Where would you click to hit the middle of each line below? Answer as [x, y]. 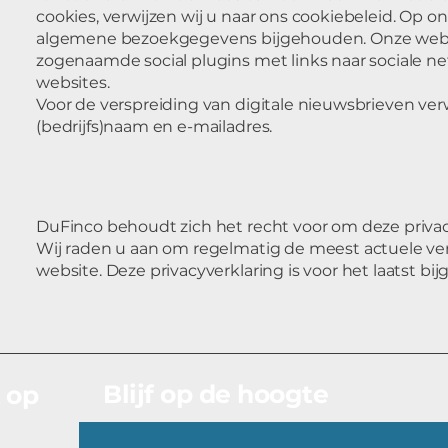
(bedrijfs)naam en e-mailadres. [154, 126]
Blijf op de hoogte [215, 394]
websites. [73, 82]
